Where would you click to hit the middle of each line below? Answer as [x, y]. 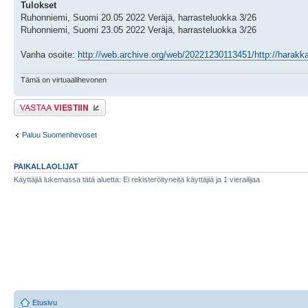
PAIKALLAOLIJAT [46, 167]
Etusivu [45, 302]
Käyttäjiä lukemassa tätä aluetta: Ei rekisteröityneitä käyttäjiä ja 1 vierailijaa [137, 180]
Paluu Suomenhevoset [59, 134]
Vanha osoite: [49, 54]
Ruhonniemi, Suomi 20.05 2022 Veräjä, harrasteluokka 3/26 [139, 17]
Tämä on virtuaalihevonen [64, 80]
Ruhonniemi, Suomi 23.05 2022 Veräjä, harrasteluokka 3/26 [139, 30]
